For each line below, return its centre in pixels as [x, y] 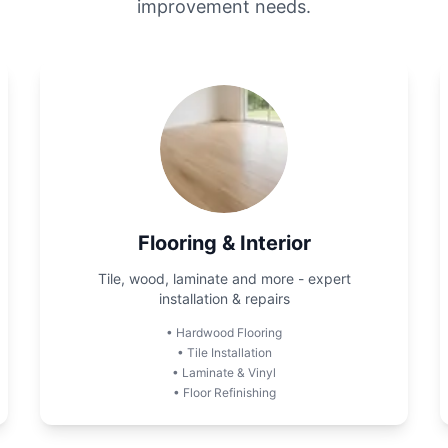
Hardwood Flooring [229, 332]
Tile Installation [229, 352]
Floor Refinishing [229, 392]
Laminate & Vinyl [229, 372]
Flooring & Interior [224, 243]
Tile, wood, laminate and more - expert [224, 278]
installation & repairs [224, 298]
